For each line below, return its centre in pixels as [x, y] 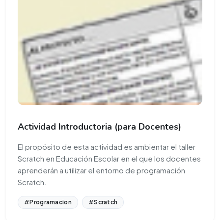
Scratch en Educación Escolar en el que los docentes [109, 159]
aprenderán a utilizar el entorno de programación [101, 170]
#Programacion [48, 202]
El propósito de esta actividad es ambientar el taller [107, 147]
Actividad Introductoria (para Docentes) [99, 127]
